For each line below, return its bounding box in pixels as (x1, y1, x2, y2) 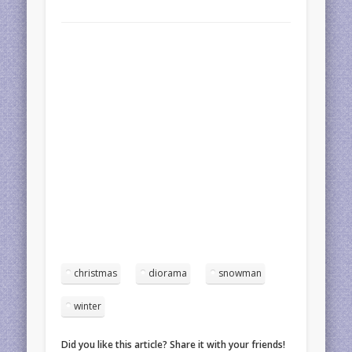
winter (74, 299, 102, 313)
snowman (218, 266, 262, 280)
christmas (74, 266, 118, 280)
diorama (148, 266, 188, 280)
